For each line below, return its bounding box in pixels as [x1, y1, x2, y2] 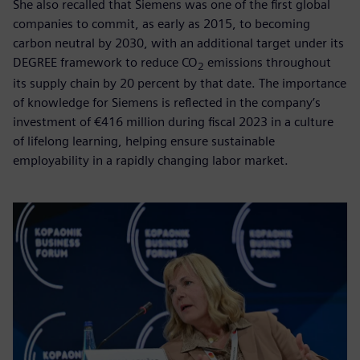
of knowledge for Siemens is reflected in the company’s [13, 95, 321, 111]
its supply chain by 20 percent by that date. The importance [13, 76, 346, 92]
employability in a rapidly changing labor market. [13, 153, 288, 169]
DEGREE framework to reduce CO [13, 55, 198, 71]
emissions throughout [204, 55, 331, 71]
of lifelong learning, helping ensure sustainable [13, 133, 275, 149]
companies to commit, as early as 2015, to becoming [13, 16, 310, 32]
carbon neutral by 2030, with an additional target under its [13, 35, 344, 51]
